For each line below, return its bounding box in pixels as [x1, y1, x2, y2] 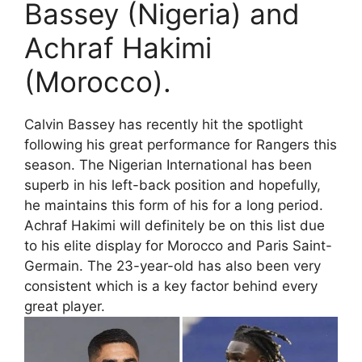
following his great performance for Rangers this [24, 136, 337, 153]
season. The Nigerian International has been [24, 156, 312, 173]
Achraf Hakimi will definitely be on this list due [24, 217, 325, 234]
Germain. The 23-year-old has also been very [24, 257, 321, 274]
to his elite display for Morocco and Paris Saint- [24, 237, 332, 254]
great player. [24, 297, 105, 314]
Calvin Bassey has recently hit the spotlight [24, 116, 303, 133]
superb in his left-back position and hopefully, [24, 176, 321, 193]
